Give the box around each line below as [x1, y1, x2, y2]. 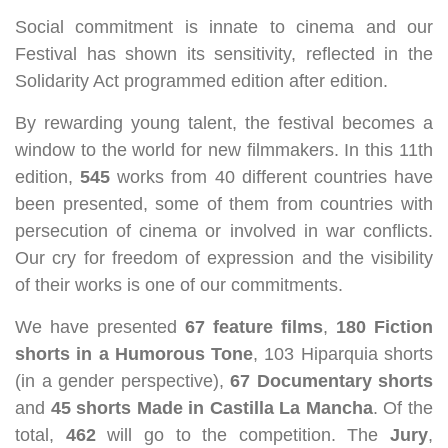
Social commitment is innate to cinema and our [15, 17, 433, 37]
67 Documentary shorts [230, 371, 433, 391]
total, [15, 425, 66, 445]
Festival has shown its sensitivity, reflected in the [15, 44, 433, 64]
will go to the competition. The [95, 425, 390, 445]
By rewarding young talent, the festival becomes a [15, 113, 433, 133]
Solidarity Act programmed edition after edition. [15, 71, 388, 91]
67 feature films [185, 317, 323, 337]
